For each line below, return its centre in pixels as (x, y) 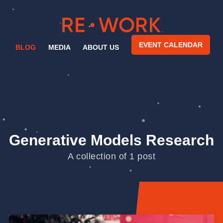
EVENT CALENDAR (170, 45)
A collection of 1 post (111, 156)
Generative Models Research (111, 140)
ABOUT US (101, 47)
